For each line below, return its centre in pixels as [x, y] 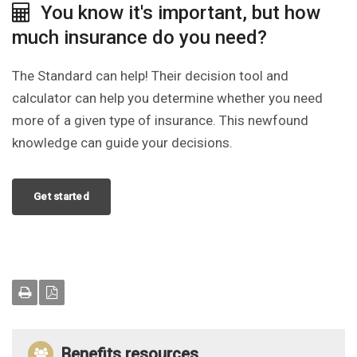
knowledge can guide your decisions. [122, 143]
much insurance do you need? [139, 38]
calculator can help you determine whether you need [167, 98]
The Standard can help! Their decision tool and [150, 76]
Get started [61, 197]
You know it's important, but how [176, 13]
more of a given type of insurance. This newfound [160, 121]
